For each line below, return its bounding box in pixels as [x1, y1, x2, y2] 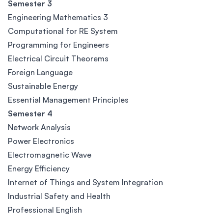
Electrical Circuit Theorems [8, 54, 109, 63]
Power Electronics [8, 136, 74, 146]
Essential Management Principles [8, 95, 129, 105]
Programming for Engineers [8, 40, 109, 50]
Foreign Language [8, 67, 73, 77]
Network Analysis [8, 122, 71, 132]
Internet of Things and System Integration [8, 177, 163, 187]
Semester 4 [8, 109, 53, 118]
